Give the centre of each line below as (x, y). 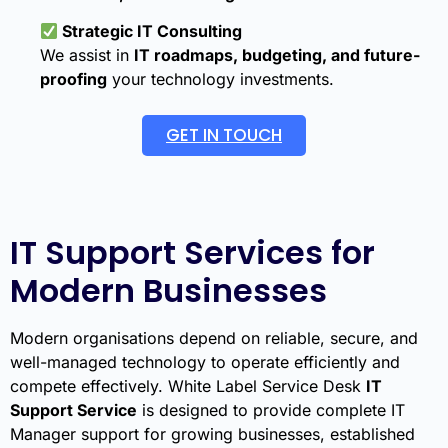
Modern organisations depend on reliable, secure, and (214, 338)
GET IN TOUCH (224, 135)
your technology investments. (220, 79)
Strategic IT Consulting (150, 31)
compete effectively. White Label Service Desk (188, 386)
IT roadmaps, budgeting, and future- (277, 55)
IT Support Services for (192, 253)
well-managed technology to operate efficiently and (205, 362)
